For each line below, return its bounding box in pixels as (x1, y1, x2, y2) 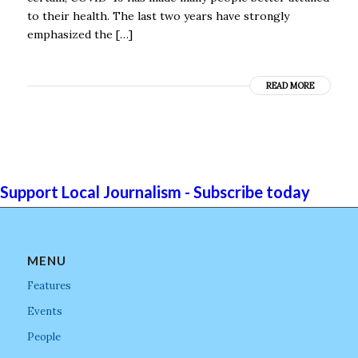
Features (26, 278, 71, 292)
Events (26, 304, 62, 318)
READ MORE (266, 79, 315, 91)
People (26, 329, 61, 344)
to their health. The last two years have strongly (26, 8, 289, 23)
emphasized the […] (26, 26, 133, 42)
